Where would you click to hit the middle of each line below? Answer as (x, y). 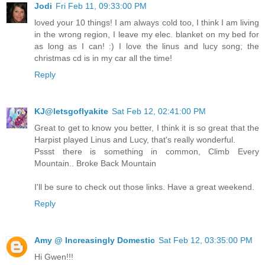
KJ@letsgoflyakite (71, 111)
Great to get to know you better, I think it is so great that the (147, 127)
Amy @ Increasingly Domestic (95, 240)
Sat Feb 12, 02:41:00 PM (159, 111)
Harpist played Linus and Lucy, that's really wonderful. (135, 139)
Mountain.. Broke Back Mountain (95, 163)
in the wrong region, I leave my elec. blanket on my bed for (147, 34)
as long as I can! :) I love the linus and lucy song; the (147, 46)
